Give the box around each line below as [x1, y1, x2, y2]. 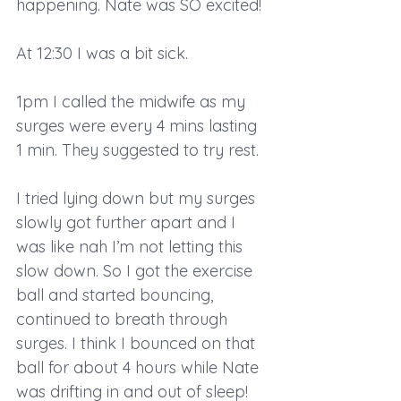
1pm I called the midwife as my [16, 90, 250, 112]
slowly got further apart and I [16, 211, 240, 233]
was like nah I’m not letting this [16, 235, 247, 257]
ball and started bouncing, [16, 284, 218, 305]
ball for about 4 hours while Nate [16, 356, 263, 378]
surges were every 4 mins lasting [16, 115, 261, 136]
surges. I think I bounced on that [16, 332, 260, 354]
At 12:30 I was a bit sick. [16, 42, 188, 64]
